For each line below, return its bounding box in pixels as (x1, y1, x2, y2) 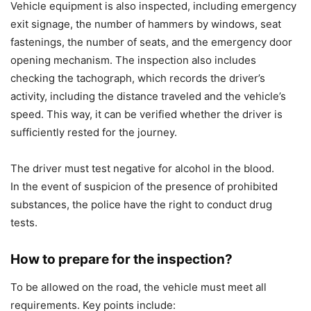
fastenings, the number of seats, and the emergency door (10, 35, 292, 49)
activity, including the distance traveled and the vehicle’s (10, 90, 286, 103)
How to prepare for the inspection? (10, 251, 233, 267)
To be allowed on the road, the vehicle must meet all (10, 280, 267, 294)
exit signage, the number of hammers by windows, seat (10, 17, 281, 31)
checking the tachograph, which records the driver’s (10, 72, 265, 85)
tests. (10, 216, 37, 229)
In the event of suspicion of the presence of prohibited (10, 180, 278, 193)
